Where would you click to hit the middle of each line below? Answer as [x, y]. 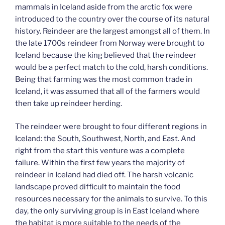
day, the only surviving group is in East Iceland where [107, 211]
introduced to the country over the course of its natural [112, 19]
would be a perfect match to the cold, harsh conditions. [111, 67]
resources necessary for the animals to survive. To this [111, 199]
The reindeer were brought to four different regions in [111, 127]
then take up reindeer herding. [69, 103]
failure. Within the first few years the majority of [100, 163]
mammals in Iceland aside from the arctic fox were [104, 7]
